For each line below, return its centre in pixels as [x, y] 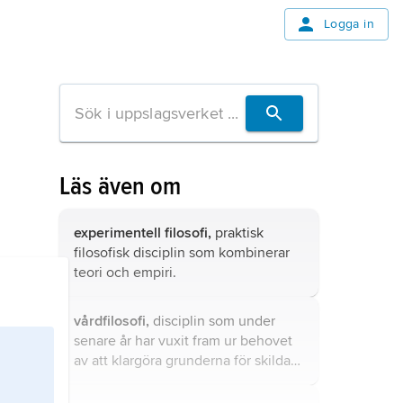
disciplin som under [212, 321]
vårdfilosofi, [112, 321]
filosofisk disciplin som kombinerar [182, 253]
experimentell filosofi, [143, 233]
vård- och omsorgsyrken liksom [171, 381]
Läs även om [121, 186]
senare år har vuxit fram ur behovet [183, 341]
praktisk [237, 233]
